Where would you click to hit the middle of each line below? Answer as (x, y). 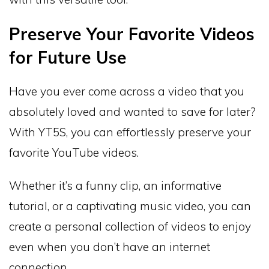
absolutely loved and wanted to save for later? (132, 112)
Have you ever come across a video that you (127, 92)
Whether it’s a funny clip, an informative (115, 186)
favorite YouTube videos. (74, 153)
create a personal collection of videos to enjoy (130, 227)
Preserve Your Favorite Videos (132, 34)
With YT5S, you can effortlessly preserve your (130, 132)
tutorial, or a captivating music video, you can (130, 206)
